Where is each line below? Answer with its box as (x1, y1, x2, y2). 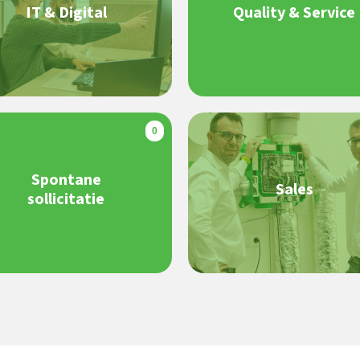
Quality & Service (233, 2, 355, 24)
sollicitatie (27, 188, 104, 211)
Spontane (31, 169, 101, 191)
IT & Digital (25, 2, 107, 24)
